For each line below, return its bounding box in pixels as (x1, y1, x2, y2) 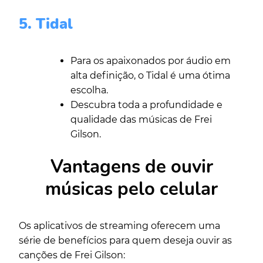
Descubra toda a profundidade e (70, 99, 222, 110)
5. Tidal (19, 14, 73, 35)
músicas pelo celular (45, 176, 218, 201)
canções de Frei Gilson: (19, 249, 125, 261)
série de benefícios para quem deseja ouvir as (19, 234, 232, 246)
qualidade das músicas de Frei (70, 113, 212, 125)
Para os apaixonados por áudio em (70, 55, 231, 66)
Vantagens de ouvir (50, 154, 213, 179)
